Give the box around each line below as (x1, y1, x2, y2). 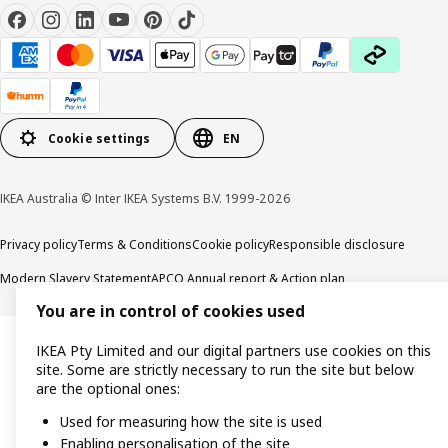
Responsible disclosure (269, 236, 405, 254)
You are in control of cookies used (36, 301, 305, 323)
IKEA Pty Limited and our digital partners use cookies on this (36, 341, 431, 361)
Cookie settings (48, 129, 151, 147)
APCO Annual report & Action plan (151, 270, 345, 288)
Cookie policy (192, 236, 269, 254)
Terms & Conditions (77, 236, 192, 254)
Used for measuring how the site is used (60, 412, 322, 432)
